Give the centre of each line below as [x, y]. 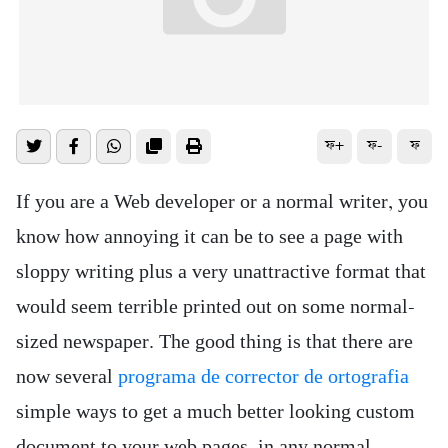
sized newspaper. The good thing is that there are [214, 342]
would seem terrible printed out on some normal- [215, 307]
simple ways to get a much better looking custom [215, 412]
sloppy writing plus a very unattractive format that [221, 272]
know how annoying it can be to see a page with [209, 237]
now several [67, 377]
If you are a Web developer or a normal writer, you [222, 202]
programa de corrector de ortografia [263, 377]
